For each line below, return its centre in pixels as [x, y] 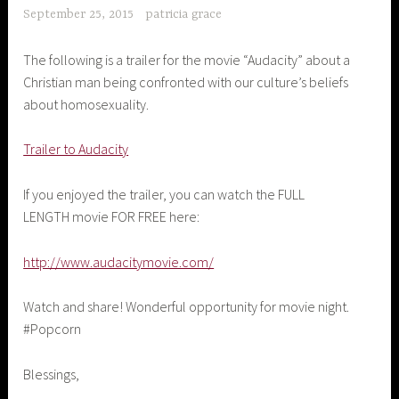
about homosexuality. [86, 104]
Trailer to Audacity [76, 149]
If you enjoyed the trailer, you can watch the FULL [164, 194]
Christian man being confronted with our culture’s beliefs [186, 81]
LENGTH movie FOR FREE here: [112, 216]
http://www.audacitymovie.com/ [119, 261]
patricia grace [183, 15]
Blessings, [52, 374]
